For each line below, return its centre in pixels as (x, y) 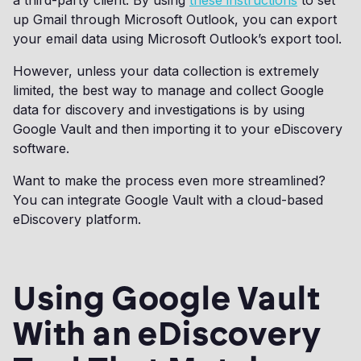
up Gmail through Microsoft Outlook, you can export (175, 19)
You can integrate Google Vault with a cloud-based (168, 200)
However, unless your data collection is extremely (166, 71)
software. (43, 148)
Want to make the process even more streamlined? (169, 180)
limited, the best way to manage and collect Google (168, 90)
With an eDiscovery (167, 334)
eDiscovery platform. (77, 219)
